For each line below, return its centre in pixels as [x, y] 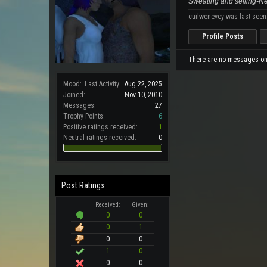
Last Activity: [103, 84]
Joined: [74, 94]
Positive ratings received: [100, 127]
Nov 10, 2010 [143, 94]
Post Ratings [83, 185]
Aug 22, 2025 [143, 84]
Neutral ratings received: [100, 137]
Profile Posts [223, 36]
